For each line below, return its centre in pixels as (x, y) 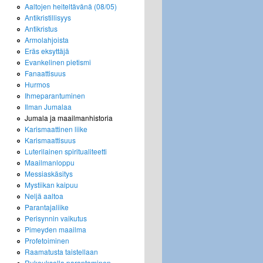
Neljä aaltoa (44, 196)
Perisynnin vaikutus (56, 218)
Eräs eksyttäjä (47, 51)
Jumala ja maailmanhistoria (69, 118)
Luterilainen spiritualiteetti (66, 151)
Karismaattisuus (50, 140)
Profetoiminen (47, 240)
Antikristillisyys (48, 17)
